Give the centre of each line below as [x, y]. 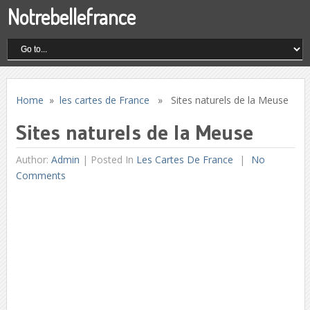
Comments [40, 175]
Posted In [113, 159]
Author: [33, 159]
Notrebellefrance [72, 17]
